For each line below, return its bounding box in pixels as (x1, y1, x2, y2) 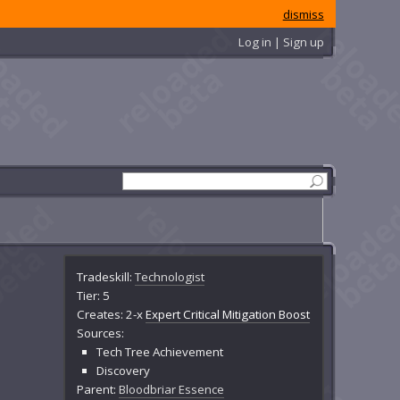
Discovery (96, 362, 150, 379)
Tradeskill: (77, 268, 136, 285)
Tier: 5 (77, 287, 111, 304)
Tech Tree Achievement (96, 343, 223, 360)
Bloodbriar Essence (119, 380, 225, 397)
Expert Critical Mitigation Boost (146, 305, 311, 322)
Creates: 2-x (77, 305, 146, 322)
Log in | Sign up (237, 33, 324, 50)
